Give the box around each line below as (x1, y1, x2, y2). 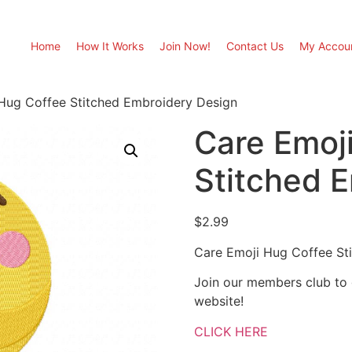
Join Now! (159, 39, 211, 53)
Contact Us (226, 39, 284, 53)
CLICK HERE (193, 323, 268, 339)
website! (193, 293, 244, 310)
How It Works (76, 39, 144, 53)
